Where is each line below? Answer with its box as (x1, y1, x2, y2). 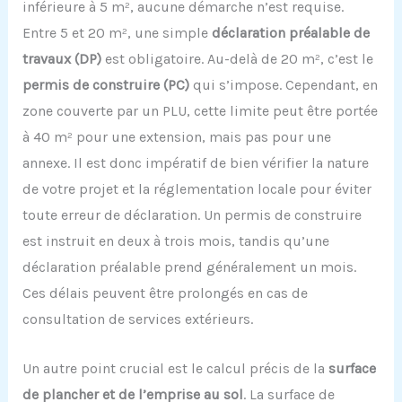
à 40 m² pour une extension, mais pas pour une (22, 128, 331, 146)
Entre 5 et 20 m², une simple (22, 24, 212, 42)
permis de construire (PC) (22, 76, 189, 94)
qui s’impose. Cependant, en (188, 76, 378, 94)
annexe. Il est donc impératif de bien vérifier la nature (22, 154, 369, 172)
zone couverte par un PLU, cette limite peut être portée (22, 102, 378, 120)
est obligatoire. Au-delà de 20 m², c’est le (100, 50, 373, 68)
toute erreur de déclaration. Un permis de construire (22, 206, 362, 224)
